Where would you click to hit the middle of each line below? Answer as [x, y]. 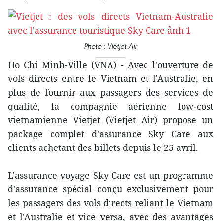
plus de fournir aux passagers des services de [110, 92]
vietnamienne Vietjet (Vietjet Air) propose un [110, 120]
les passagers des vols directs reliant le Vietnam [110, 203]
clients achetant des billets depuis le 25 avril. [103, 147]
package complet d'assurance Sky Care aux [110, 134]
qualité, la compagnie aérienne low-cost [110, 106]
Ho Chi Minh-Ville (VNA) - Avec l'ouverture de [110, 65]
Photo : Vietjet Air [110, 46]
